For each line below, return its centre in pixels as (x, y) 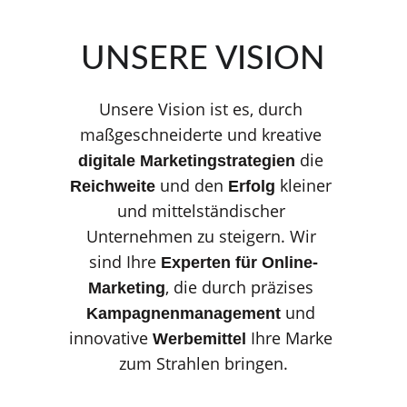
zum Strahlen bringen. (203, 363)
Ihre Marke (292, 338)
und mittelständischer (203, 211)
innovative (111, 338)
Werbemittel (200, 339)
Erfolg (254, 186)
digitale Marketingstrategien (187, 161)
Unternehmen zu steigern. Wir (203, 236)
